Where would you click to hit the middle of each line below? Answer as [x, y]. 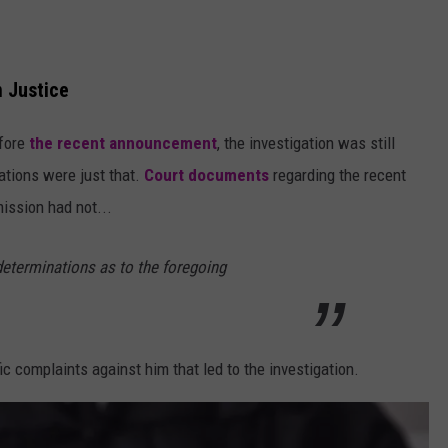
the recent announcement [123, 142]
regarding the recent [337, 174]
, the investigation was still [306, 142]
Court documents [206, 174]
